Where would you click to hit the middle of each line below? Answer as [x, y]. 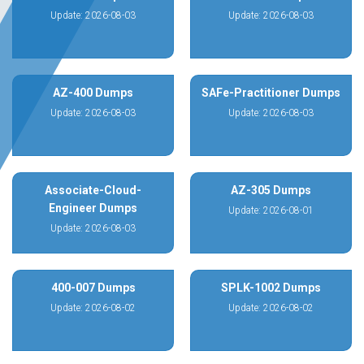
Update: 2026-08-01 [271, 210]
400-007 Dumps [93, 288]
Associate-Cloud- [93, 190]
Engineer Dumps [93, 208]
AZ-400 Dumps [93, 93]
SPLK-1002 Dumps [271, 288]
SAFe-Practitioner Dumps [271, 93]
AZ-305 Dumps [271, 190]
